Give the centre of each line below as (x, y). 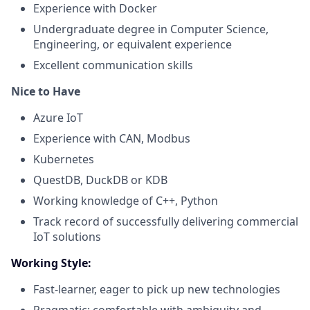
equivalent (144, 44)
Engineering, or (75, 44)
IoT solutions (67, 236)
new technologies (234, 289)
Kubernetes (64, 159)
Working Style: (51, 263)
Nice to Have (46, 91)
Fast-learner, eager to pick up (109, 289)
